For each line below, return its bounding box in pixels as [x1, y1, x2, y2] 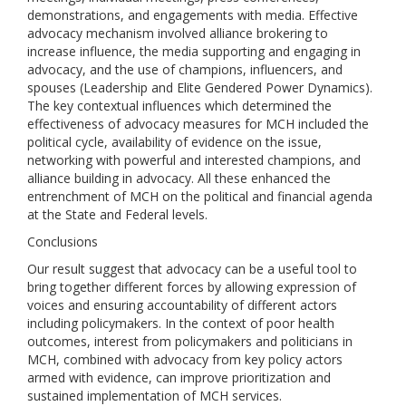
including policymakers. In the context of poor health [27, 314, 334, 332]
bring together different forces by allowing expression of [27, 278, 356, 295]
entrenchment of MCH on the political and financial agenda [27, 188, 372, 205]
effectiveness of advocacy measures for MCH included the [27, 115, 369, 132]
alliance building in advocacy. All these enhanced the [27, 169, 331, 187]
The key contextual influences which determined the [27, 97, 332, 114]
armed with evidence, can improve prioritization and [27, 369, 331, 386]
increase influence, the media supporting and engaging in [27, 43, 361, 60]
